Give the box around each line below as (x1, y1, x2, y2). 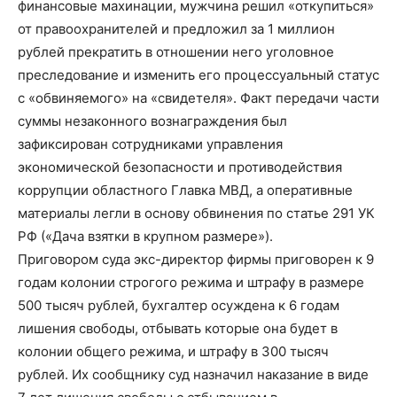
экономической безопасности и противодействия (18, 159, 342, 175)
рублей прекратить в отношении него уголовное (18, 43, 334, 60)
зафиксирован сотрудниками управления (18, 136, 283, 152)
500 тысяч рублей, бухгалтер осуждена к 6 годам (18, 297, 339, 314)
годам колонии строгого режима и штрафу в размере (18, 274, 364, 291)
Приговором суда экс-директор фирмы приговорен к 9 (18, 251, 374, 268)
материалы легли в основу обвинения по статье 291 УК (18, 205, 375, 222)
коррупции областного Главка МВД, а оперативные (18, 182, 353, 198)
